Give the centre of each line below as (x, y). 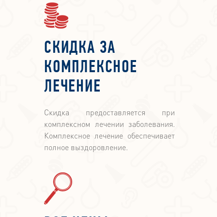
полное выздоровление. (86, 147)
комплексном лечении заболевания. (109, 124)
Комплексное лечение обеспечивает (109, 136)
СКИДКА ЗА (80, 49)
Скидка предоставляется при (109, 112)
